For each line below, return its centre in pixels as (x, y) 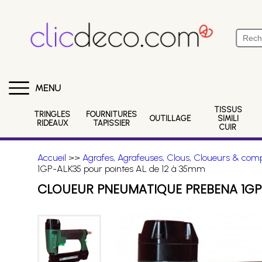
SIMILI (228, 118)
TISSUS (228, 110)
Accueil (51, 158)
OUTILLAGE (170, 118)
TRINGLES (52, 114)
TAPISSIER (111, 123)
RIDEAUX (52, 123)
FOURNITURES (111, 114)
